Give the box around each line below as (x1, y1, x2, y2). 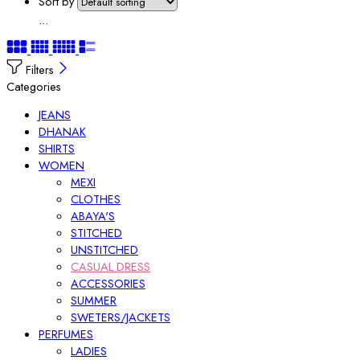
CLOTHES (71, 190, 121, 208)
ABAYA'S (71, 207, 115, 225)
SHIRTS (39, 140, 75, 157)
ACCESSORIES (71, 275, 145, 292)
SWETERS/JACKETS (71, 309, 170, 326)
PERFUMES (39, 325, 93, 343)
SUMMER (71, 292, 117, 309)
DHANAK (39, 123, 86, 141)
